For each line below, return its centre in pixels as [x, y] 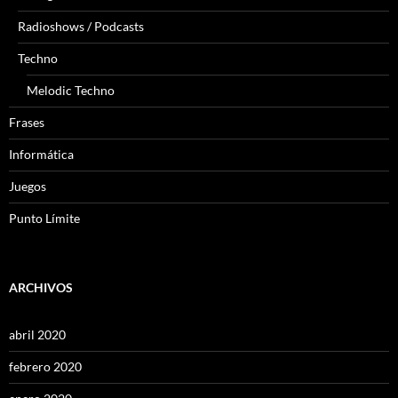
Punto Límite [44, 219]
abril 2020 [37, 335]
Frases [27, 123]
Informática [41, 155]
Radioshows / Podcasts [81, 27]
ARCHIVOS [41, 288]
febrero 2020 [45, 367]
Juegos [28, 187]
